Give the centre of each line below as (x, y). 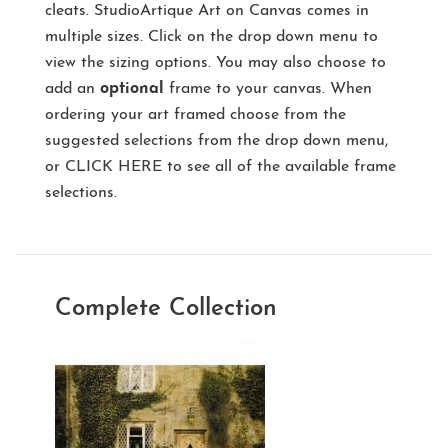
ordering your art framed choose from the (195, 114)
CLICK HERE (113, 166)
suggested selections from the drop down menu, (216, 140)
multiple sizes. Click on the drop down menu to (211, 36)
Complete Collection (166, 308)
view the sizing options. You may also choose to (215, 62)
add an (72, 88)
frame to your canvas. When (268, 88)
